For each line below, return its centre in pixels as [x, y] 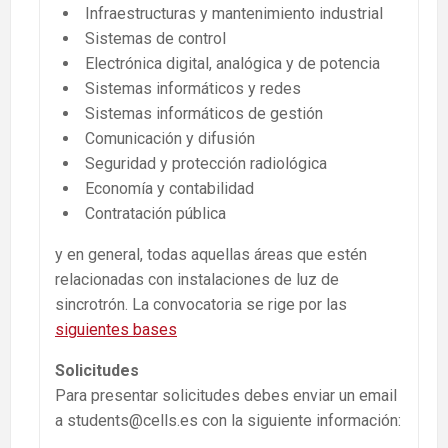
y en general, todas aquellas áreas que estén [211, 254]
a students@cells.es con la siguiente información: [228, 420]
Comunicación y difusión [170, 138]
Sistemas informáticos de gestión [204, 113]
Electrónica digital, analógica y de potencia [232, 63]
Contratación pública [155, 213]
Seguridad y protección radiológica [206, 163]
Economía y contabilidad [169, 188]
